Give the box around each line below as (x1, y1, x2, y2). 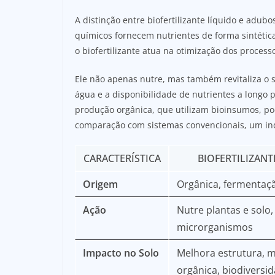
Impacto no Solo (83, 246, 159, 260)
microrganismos (177, 220, 253, 234)
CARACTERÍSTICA (83, 151, 161, 165)
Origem (83, 177, 118, 191)
